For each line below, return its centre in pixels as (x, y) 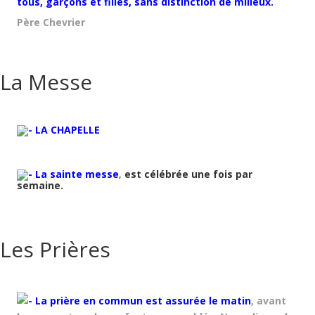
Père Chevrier (51, 22)
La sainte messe (76, 174)
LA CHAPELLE (66, 130)
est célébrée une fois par (187, 174)
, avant (269, 301)
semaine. (40, 185)
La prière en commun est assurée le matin (142, 301)
